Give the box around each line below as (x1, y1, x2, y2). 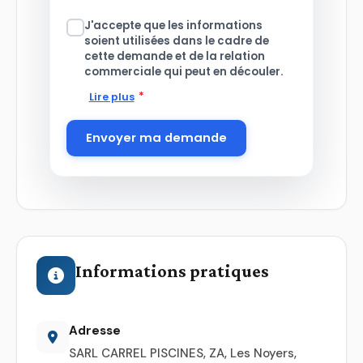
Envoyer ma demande (86, 129, 227, 147)
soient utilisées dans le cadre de (84, 32, 269, 49)
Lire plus (88, 89, 135, 104)
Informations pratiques (75, 260, 269, 281)
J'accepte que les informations (84, 17, 263, 33)
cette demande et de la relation (84, 48, 265, 64)
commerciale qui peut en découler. (84, 63, 283, 79)
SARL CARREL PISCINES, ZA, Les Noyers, (69, 344, 297, 361)
